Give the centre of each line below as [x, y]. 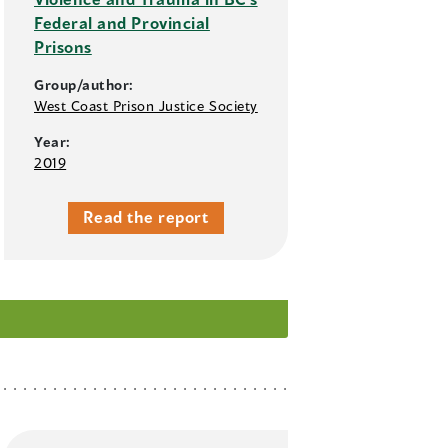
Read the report [146, 217]
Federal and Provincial [122, 23]
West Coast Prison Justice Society [146, 106]
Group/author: [84, 85]
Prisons [63, 47]
